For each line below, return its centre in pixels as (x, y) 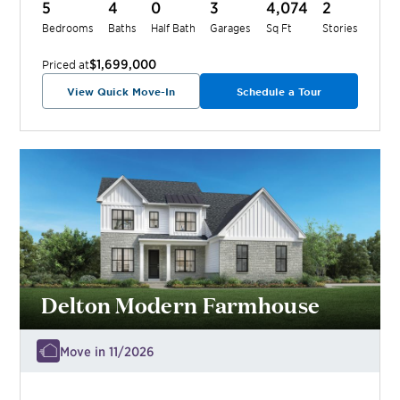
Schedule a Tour (279, 92)
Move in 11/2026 (108, 350)
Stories (340, 28)
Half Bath (174, 28)
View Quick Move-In (121, 92)
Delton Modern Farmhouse (181, 304)
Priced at (66, 65)
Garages (231, 28)
